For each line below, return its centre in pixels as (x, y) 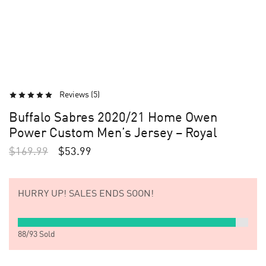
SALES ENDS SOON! (110, 194)
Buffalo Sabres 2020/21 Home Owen (113, 118)
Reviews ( (76, 95)
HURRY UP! (42, 194)
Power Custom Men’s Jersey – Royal (113, 134)
